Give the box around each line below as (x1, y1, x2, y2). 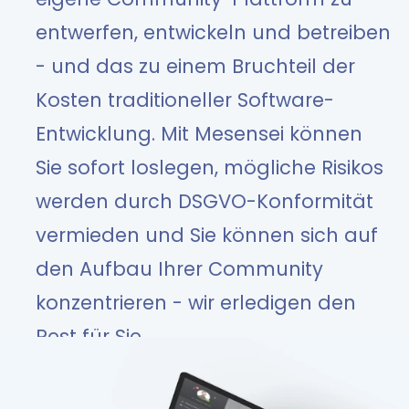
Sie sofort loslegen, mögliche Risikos (36, 154, 383, 182)
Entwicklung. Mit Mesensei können (36, 121, 362, 148)
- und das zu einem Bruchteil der (36, 53, 355, 80)
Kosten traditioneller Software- (36, 87, 334, 114)
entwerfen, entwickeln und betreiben (36, 19, 391, 47)
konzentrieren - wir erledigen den (36, 289, 356, 317)
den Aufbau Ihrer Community (36, 256, 323, 283)
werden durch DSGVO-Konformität (36, 188, 373, 215)
